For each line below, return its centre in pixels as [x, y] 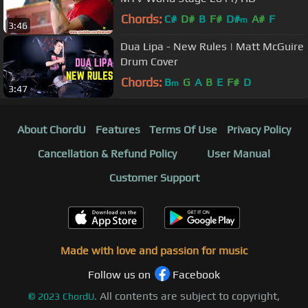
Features [118, 130]
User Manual [239, 154]
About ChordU [51, 130]
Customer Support [154, 178]
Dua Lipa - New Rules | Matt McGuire [212, 46]
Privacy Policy [259, 130]
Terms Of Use [184, 130]
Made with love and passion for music [154, 251]
